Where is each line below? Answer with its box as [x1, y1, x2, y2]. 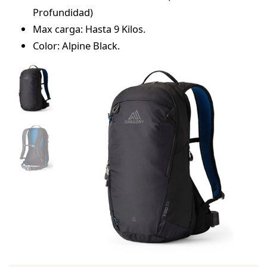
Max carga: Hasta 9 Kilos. [33, 21, 145, 36]
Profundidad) [33, 5, 93, 19]
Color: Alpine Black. [33, 38, 120, 52]
